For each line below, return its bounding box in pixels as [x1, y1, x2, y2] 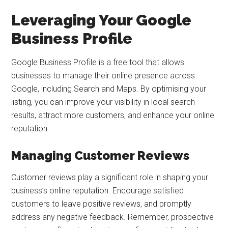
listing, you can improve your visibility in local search [11, 97, 195, 107]
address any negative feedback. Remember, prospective [11, 212, 214, 222]
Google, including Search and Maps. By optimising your [11, 84, 207, 94]
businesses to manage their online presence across [11, 71, 195, 80]
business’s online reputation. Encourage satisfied [11, 186, 184, 195]
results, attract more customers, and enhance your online [11, 110, 215, 120]
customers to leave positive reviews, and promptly [11, 199, 192, 209]
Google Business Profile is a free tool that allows [11, 58, 185, 67]
